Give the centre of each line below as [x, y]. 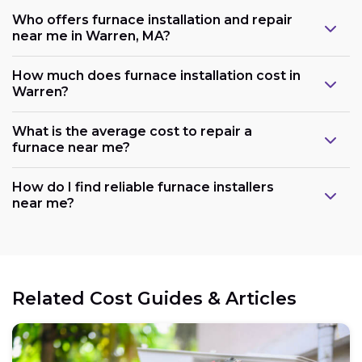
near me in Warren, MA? [91, 36]
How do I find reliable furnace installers [143, 187]
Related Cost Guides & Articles [154, 298]
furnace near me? [71, 147]
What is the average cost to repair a [132, 131]
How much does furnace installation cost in [156, 75]
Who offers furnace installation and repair [152, 19]
